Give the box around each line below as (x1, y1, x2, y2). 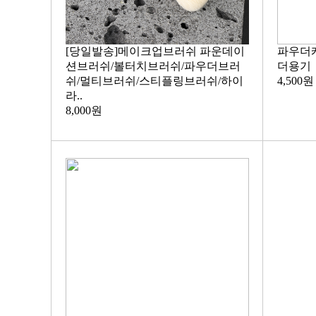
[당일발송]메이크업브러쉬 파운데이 (65, 45, 245, 57)
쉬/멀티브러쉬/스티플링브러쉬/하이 (65, 75, 243, 87)
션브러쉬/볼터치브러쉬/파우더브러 (65, 60, 241, 72)
